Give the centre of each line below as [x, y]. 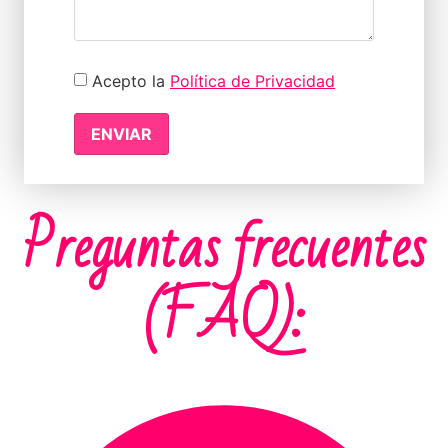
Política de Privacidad [252, 81]
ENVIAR [121, 133]
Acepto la [131, 81]
